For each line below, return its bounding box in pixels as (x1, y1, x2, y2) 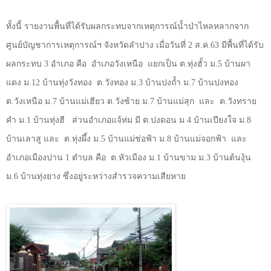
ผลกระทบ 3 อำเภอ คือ (6, 59, 87, 68)
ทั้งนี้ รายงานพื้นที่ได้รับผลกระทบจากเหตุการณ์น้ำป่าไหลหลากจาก (6, 21, 249, 31)
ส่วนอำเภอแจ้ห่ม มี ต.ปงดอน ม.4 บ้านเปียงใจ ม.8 (72, 115, 251, 125)
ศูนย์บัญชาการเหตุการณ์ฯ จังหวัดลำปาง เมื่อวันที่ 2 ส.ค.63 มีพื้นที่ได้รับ (6, 40, 264, 50)
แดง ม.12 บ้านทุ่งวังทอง (6, 77, 92, 87)
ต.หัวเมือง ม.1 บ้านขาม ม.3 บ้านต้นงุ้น (111, 152, 251, 162)
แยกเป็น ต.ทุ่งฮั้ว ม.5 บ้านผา (148, 59, 250, 68)
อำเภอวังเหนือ (91, 59, 143, 68)
